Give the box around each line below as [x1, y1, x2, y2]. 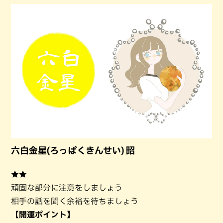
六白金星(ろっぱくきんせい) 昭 [11, 145, 135, 155]
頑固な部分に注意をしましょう [11, 183, 122, 192]
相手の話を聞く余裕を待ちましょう [11, 197, 138, 205]
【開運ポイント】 [11, 210, 75, 219]
